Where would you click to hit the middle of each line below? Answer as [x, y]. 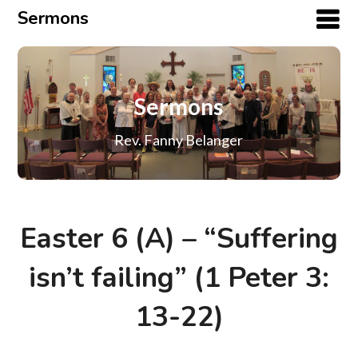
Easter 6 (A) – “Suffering [179, 239]
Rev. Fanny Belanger [179, 140]
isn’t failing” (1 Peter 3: [179, 278]
